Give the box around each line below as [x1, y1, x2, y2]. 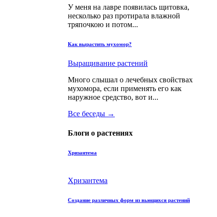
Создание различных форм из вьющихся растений [68, 197, 190, 203]
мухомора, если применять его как [68, 84, 182, 93]
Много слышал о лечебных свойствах [68, 76, 193, 84]
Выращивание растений [68, 59, 148, 68]
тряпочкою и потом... [68, 20, 138, 29]
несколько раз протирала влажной [68, 12, 180, 20]
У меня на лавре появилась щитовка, [68, 3, 189, 12]
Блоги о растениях [68, 128, 133, 137]
